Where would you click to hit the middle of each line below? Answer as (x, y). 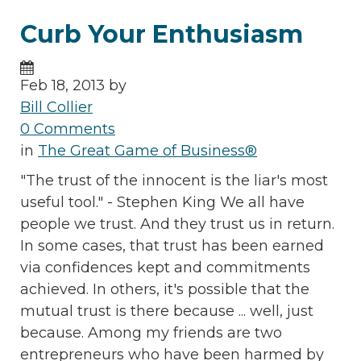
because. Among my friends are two (151, 333)
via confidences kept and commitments (165, 268)
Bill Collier (56, 108)
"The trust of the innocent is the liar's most (174, 181)
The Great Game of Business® (147, 151)
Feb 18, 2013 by (73, 86)
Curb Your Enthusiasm (162, 35)
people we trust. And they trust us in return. (177, 224)
